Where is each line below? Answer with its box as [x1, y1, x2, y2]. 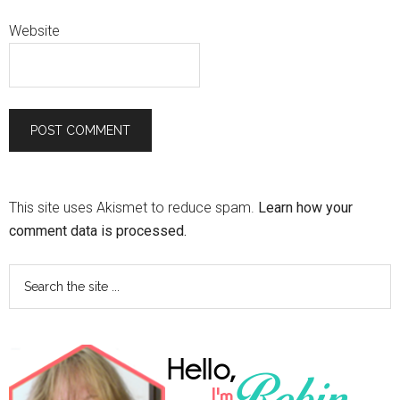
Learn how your [258, 199, 353, 217]
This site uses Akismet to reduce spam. [9, 199, 258, 217]
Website [9, 22, 60, 40]
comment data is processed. [9, 222, 187, 240]
